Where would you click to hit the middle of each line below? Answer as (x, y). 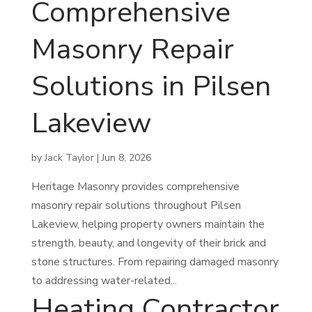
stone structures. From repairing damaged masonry (155, 262)
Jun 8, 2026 (126, 158)
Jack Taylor (69, 158)
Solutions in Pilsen (151, 86)
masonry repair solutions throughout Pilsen (136, 206)
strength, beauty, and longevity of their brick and (148, 243)
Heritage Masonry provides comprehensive (135, 187)
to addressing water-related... (104, 281)
